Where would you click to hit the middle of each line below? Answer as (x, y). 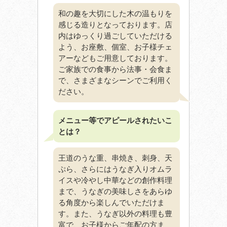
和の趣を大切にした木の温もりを (115, 14)
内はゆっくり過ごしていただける (115, 36)
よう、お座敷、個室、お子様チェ (115, 47)
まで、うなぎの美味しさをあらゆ (115, 192)
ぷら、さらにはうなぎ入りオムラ (115, 169)
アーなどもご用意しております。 (115, 58)
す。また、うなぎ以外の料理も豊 (115, 214)
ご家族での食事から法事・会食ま (115, 69)
